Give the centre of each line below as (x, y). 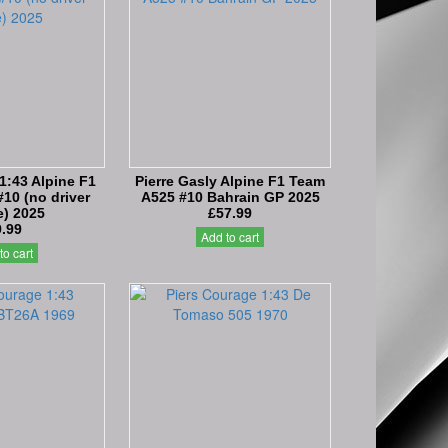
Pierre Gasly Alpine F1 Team (230, 181)
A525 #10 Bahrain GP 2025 (230, 197)
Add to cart (230, 236)
